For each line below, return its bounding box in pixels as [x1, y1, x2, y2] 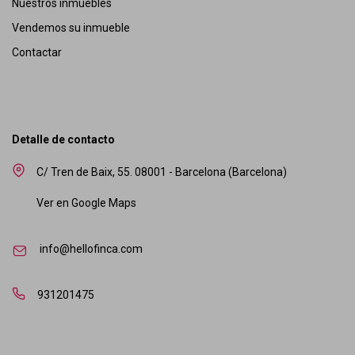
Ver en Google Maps [36, 196, 136, 209]
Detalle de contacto [12, 132, 115, 146]
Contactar [12, 45, 62, 59]
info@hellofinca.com [40, 242, 143, 255]
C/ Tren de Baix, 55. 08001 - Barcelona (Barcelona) [36, 165, 287, 178]
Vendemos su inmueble [12, 21, 130, 34]
